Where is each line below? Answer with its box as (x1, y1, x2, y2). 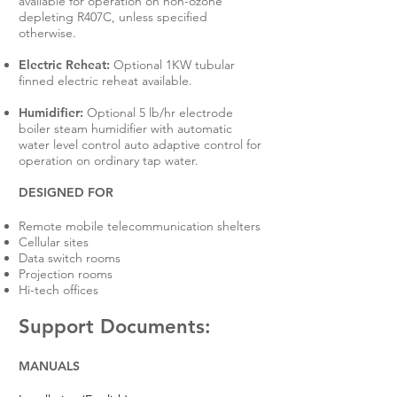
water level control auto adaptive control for (19, 136, 261, 152)
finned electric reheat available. (19, 73, 192, 89)
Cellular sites (19, 234, 89, 250)
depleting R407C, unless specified (19, 9, 207, 25)
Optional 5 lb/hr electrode (83, 105, 233, 121)
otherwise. (19, 25, 76, 41)
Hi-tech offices (19, 282, 98, 298)
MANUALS (19, 358, 80, 374)
